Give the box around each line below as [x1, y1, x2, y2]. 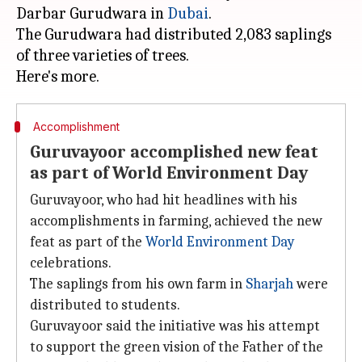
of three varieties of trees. [16, 46, 189, 65]
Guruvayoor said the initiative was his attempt [30, 318, 320, 335]
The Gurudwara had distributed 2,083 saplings [16, 25, 331, 44]
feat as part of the [30, 234, 145, 250]
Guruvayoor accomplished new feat [30, 141, 318, 162]
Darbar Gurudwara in [16, 4, 167, 23]
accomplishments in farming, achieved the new [30, 213, 322, 229]
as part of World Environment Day [30, 162, 308, 183]
